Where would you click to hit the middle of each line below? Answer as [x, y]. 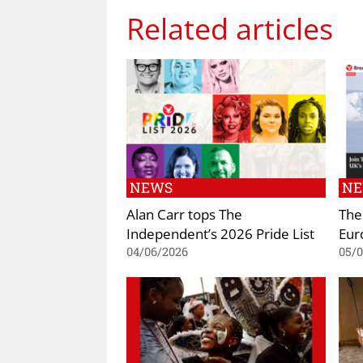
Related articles [230, 29]
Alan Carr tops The [184, 214]
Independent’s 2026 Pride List [220, 234]
